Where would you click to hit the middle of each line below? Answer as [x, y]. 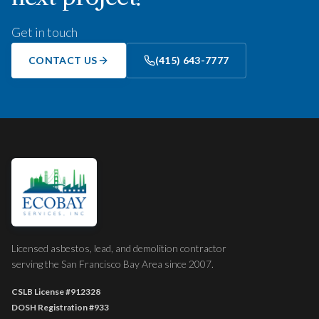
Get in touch [45, 32]
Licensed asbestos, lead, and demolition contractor [119, 248]
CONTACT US [63, 60]
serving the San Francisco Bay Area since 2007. [113, 264]
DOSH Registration [50, 307]
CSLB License [38, 292]
